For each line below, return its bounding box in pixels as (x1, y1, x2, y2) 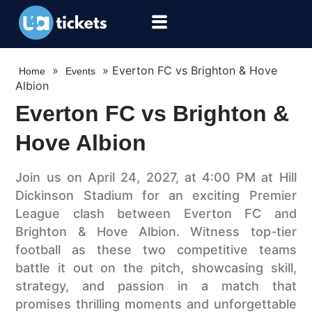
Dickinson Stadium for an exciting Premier (15, 188, 297, 203)
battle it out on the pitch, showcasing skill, (15, 260, 297, 276)
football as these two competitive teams (15, 242, 297, 258)
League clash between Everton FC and (15, 206, 297, 221)
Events (65, 65, 96, 77)
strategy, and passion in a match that (15, 279, 297, 294)
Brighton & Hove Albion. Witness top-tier (15, 224, 297, 240)
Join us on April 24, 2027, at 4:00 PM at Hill (15, 170, 297, 185)
